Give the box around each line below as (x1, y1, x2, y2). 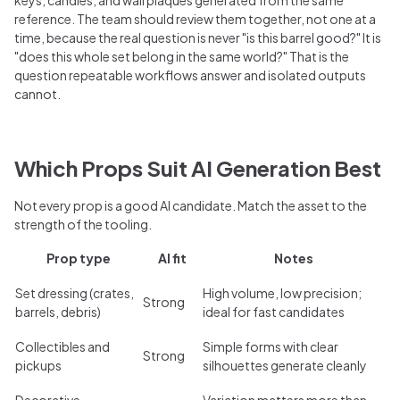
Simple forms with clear (203, 337, 338, 354)
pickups (15, 356, 62, 373)
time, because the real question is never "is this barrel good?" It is (14, 29, 381, 46)
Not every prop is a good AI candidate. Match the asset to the (14, 196, 367, 213)
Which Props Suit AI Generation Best (14, 154, 381, 181)
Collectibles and (15, 337, 110, 354)
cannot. (14, 85, 61, 102)
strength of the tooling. (14, 215, 152, 232)
